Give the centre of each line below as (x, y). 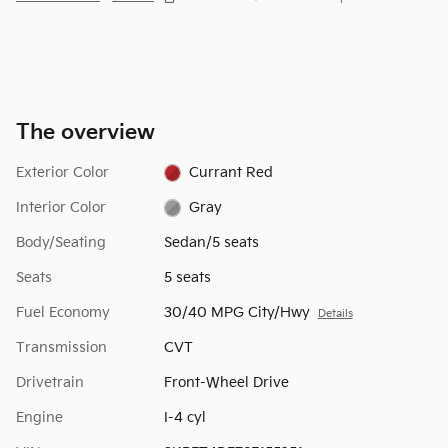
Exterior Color (62, 172)
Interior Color (61, 207)
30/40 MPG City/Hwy (236, 312)
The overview (85, 132)
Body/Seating (61, 242)
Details (335, 313)
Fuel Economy (63, 312)
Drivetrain (50, 382)
